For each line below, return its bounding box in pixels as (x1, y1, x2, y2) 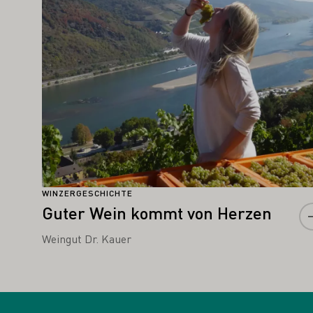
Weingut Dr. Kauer (42, 231, 131, 246)
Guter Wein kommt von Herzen (42, 201, 272, 224)
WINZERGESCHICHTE (42, 187, 133, 198)
